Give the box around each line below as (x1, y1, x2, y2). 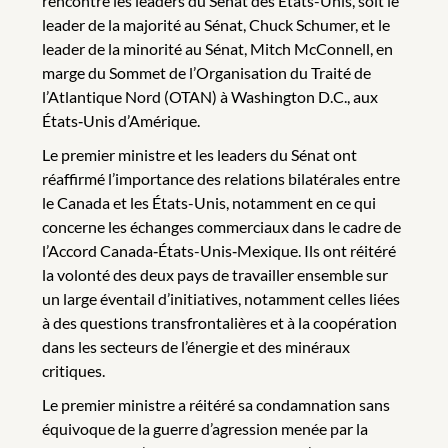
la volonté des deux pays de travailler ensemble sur (42, 264, 388, 284)
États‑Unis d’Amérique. (42, 110, 200, 130)
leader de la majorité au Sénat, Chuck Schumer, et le (42, 14, 390, 34)
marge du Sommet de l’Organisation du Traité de (42, 62, 371, 82)
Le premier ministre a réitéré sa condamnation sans (42, 394, 390, 414)
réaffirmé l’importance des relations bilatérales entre (42, 168, 400, 188)
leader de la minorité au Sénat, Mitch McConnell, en (42, 38, 393, 58)
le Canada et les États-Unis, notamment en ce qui (42, 192, 376, 212)
